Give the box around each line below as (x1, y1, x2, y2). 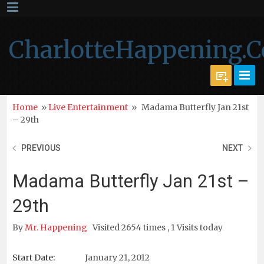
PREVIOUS (21, 143, 61, 153)
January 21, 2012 (83, 252, 150, 263)
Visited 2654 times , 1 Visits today (93, 222, 223, 233)
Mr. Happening (25, 222, 89, 233)
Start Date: (12, 252, 55, 263)
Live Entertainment (48, 102, 128, 113)
